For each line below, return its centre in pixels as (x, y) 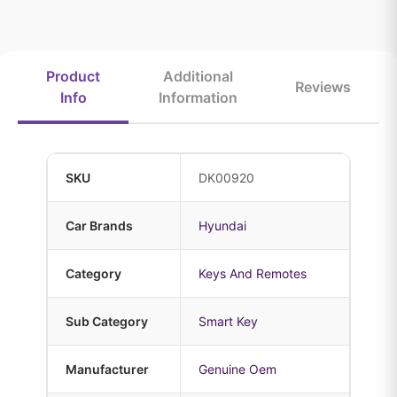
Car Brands (99, 226)
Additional (198, 76)
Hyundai (222, 226)
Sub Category (107, 321)
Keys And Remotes (253, 273)
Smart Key (228, 321)
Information (198, 97)
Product (73, 76)
